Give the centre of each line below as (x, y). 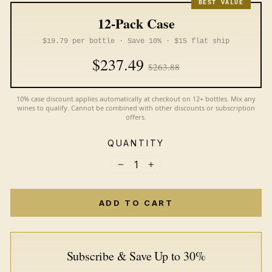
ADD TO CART (136, 203)
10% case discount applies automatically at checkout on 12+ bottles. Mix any (136, 99)
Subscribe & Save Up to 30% (136, 256)
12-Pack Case (136, 23)
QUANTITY (136, 143)
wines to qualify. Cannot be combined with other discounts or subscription (136, 108)
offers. (136, 117)
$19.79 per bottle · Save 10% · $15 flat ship (136, 41)
